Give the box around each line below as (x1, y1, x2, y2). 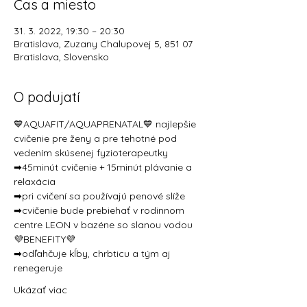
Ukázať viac (14, 284, 67, 296)
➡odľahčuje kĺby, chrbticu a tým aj (14, 247, 173, 260)
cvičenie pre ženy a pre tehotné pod (14, 132, 180, 145)
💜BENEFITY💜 (14, 233, 78, 245)
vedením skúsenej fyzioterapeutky (14, 147, 168, 159)
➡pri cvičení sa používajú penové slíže (14, 190, 185, 202)
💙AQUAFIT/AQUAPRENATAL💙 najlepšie (14, 118, 199, 130)
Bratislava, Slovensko (14, 51, 109, 63)
